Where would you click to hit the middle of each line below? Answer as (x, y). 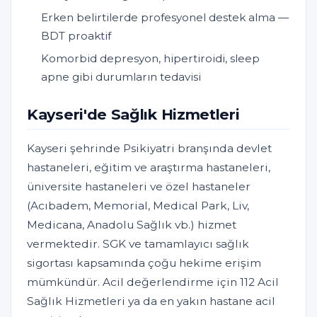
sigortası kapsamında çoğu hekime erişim (144, 263)
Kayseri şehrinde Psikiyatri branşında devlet (149, 149)
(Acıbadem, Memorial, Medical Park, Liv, (138, 206)
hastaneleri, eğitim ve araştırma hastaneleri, (149, 168)
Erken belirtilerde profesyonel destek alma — (165, 18)
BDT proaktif (76, 36)
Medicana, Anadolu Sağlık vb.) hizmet (132, 225)
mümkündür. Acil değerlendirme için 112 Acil (153, 282)
